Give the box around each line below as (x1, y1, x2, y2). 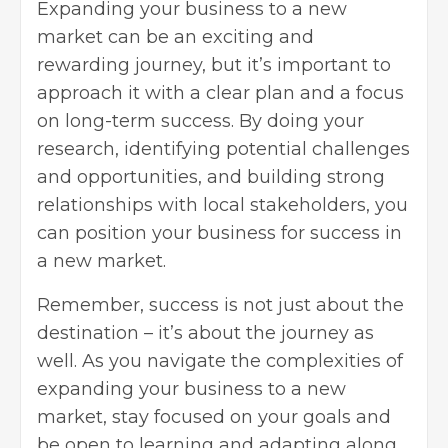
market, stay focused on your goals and (37, 405, 391, 428)
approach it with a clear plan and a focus (37, 81, 404, 104)
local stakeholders (203, 193, 366, 216)
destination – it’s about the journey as (37, 321, 374, 344)
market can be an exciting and (37, 25, 314, 48)
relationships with (37, 193, 203, 216)
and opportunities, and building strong (37, 165, 385, 188)
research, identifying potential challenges (37, 137, 410, 160)
